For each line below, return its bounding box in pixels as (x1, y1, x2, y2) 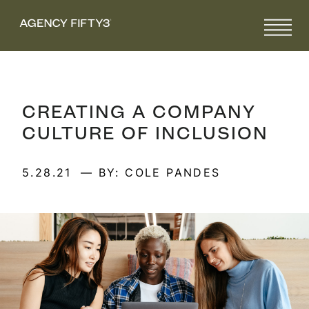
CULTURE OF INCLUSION (22, 122, 268, 143)
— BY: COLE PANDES (80, 166, 221, 179)
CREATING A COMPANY (22, 101, 256, 122)
